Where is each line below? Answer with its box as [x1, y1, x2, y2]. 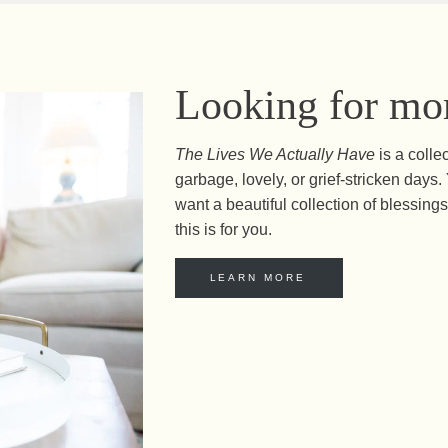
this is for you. [174, 221, 272, 238]
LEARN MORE [209, 272, 306, 283]
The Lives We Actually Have [174, 146, 375, 163]
